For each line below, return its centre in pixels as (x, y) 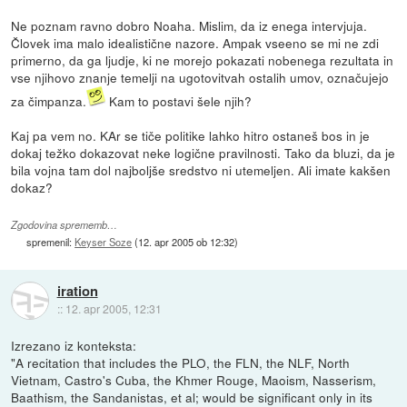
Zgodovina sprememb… (65, 225)
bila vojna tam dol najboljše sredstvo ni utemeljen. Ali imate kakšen (201, 170)
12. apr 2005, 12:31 (113, 309)
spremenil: (51, 242)
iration (77, 291)
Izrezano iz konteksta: (74, 346)
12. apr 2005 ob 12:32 (187, 242)
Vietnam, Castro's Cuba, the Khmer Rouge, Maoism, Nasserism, (194, 380)
